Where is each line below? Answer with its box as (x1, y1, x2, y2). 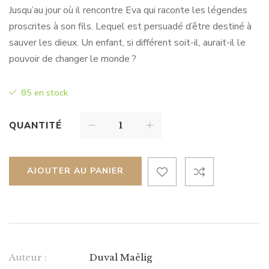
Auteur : (9, 252, 47, 263)
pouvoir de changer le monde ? (9, 52, 136, 65)
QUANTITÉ (9, 119, 62, 131)
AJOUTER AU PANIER (27, 165, 124, 177)
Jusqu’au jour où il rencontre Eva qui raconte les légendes (9, 4, 247, 17)
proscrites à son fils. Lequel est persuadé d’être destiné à (9, 20, 252, 33)
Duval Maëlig (89, 252, 152, 263)
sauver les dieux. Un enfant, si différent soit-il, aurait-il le (9, 36, 246, 49)
